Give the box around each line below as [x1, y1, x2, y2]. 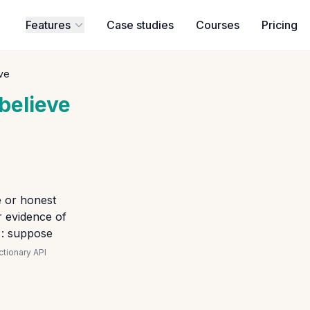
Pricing [262, 18, 298, 32]
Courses [196, 18, 240, 32]
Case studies [107, 18, 174, 32]
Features [26, 18, 71, 32]
